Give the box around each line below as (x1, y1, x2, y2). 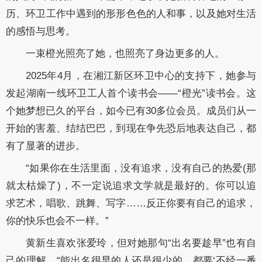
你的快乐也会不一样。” (6, 215, 109, 226)
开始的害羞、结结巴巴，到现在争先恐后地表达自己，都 (6, 122, 256, 134)
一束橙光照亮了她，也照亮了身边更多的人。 (26, 47, 225, 59)
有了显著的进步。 (6, 140, 85, 151)
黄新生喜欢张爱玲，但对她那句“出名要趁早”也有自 (26, 237, 256, 249)
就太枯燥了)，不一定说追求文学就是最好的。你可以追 (6, 180, 256, 191)
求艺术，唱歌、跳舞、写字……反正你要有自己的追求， (6, 197, 256, 209)
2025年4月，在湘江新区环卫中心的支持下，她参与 (26, 70, 256, 81)
